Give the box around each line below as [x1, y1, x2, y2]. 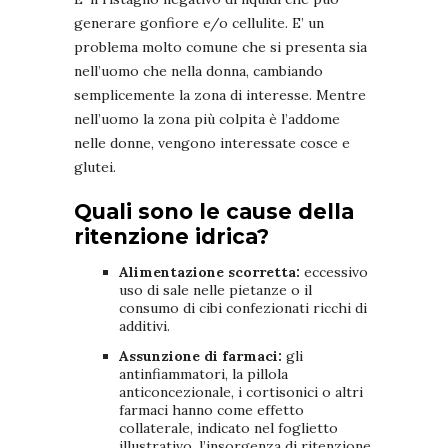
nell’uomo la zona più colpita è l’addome [74, 110, 340, 129]
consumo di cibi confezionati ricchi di [119, 299, 367, 318]
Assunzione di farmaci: [119, 347, 282, 366]
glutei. [74, 158, 116, 177]
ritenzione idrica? [74, 224, 269, 250]
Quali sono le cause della [74, 199, 354, 225]
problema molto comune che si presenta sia [74, 38, 367, 57]
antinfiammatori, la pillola [119, 365, 288, 384]
